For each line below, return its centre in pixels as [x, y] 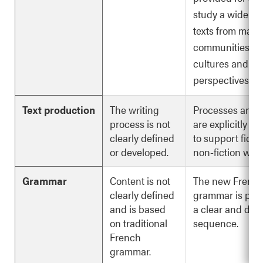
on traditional [139, 223]
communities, [222, 47]
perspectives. [222, 80]
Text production [59, 109]
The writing [134, 109]
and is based [138, 209]
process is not [140, 124]
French [125, 237]
